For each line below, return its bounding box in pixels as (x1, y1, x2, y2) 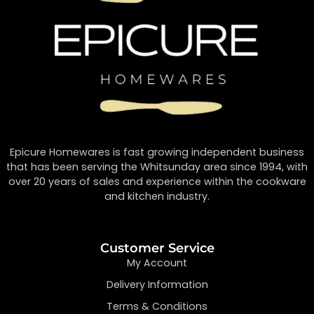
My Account (127, 256, 187, 271)
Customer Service (100, 240, 214, 257)
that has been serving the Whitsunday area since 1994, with (6, 159, 308, 174)
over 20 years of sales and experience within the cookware (8, 174, 306, 189)
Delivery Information (106, 278, 208, 292)
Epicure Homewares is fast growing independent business (10, 144, 304, 159)
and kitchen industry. (104, 189, 210, 203)
